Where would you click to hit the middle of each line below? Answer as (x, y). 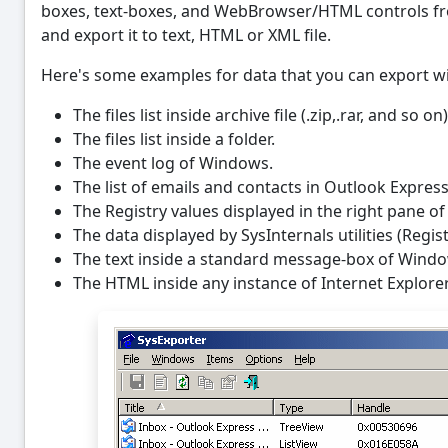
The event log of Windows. (173, 163)
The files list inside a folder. (174, 139)
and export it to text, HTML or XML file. (186, 35)
